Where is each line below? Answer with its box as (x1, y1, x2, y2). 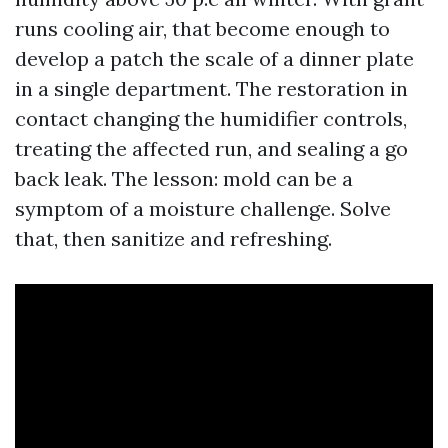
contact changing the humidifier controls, (15, 106, 407, 132)
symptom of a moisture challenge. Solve (15, 196, 391, 222)
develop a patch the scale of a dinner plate (15, 46, 414, 72)
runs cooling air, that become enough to (15, 16, 390, 42)
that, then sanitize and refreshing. (15, 226, 332, 252)
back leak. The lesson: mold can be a (15, 166, 353, 192)
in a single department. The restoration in (15, 76, 408, 102)
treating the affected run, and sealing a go (15, 136, 408, 162)
